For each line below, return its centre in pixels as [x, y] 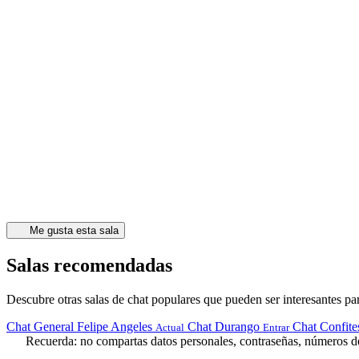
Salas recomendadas [89, 266]
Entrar [276, 327]
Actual [170, 327]
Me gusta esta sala [74, 231]
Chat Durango [224, 326]
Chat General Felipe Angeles [79, 326]
